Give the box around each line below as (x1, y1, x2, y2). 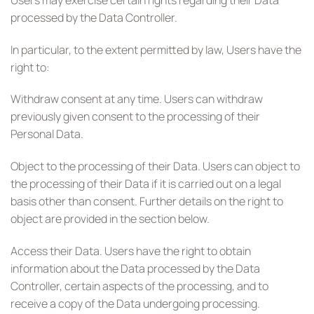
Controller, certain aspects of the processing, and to (11, 278, 268, 294)
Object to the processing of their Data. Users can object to (11, 158, 300, 175)
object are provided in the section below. (11, 211, 210, 227)
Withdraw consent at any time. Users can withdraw (11, 91, 263, 107)
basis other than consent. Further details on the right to (11, 193, 283, 210)
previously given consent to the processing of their (11, 109, 260, 125)
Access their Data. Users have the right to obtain (11, 243, 251, 259)
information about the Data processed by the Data (11, 260, 260, 276)
